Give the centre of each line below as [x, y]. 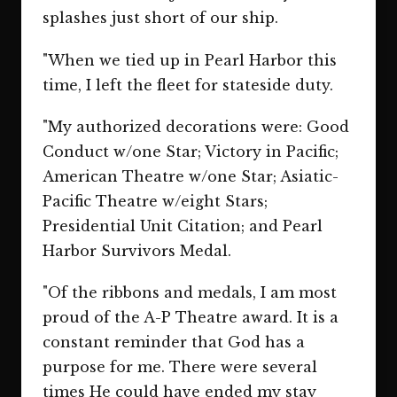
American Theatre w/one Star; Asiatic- [191, 176]
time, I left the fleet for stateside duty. [188, 85]
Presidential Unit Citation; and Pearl [183, 226]
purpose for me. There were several [180, 367]
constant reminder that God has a [174, 342]
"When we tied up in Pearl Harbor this [190, 60]
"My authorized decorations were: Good [196, 126]
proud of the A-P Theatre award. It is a [191, 317]
